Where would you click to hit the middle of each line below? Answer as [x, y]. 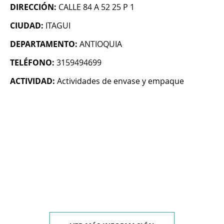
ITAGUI [58, 26]
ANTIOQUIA [101, 44]
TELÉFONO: [32, 63]
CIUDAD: [27, 26]
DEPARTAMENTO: [44, 44]
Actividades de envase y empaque [120, 81]
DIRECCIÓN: [33, 7]
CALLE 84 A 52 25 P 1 [96, 7]
